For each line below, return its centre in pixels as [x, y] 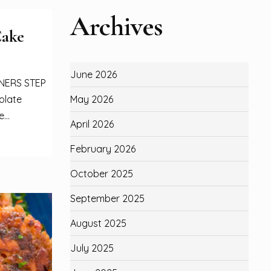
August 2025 [98, 223]
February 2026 [103, 149]
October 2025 [102, 174]
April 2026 [92, 124]
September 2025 [107, 198]
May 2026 [92, 99]
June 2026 [93, 74]
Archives [117, 26]
